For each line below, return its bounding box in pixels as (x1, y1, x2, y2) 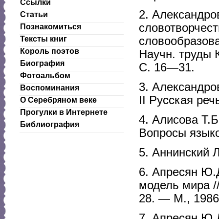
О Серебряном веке (20, 96, 97, 104)
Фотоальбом (20, 71, 70, 80)
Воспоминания (20, 84, 79, 92)
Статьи (20, 10, 48, 19)
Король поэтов (20, 47, 79, 55)
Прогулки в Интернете (20, 108, 108, 116)
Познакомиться (20, 22, 81, 31)
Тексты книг (20, 35, 67, 43)
